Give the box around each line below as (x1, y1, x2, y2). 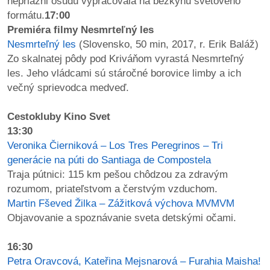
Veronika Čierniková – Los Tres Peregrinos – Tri (7, 139, 223, 151)
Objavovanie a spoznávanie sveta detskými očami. (7, 212, 236, 224)
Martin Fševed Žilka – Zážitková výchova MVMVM (7, 197, 234, 209)
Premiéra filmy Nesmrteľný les (7, 24, 154, 36)
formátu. (7, 9, 45, 21)
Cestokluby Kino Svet (7, 110, 110, 122)
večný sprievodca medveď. (7, 81, 129, 93)
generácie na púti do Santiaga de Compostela (7, 154, 211, 166)
